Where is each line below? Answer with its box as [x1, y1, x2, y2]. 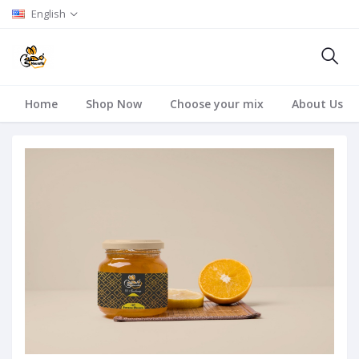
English [31, 6, 66, 21]
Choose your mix [170, 96, 264, 111]
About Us [292, 96, 343, 111]
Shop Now [86, 96, 142, 111]
